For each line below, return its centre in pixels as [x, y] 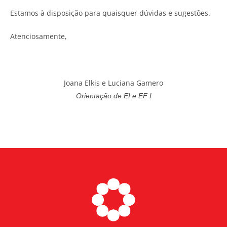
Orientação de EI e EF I [113, 96]
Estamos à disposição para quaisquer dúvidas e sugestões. [110, 13]
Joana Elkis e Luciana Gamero [113, 83]
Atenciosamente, [39, 36]
